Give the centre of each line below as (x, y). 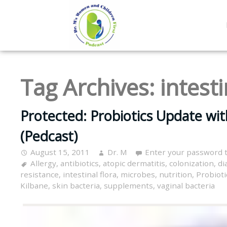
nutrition (176, 175)
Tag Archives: (90, 87)
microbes (138, 175)
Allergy (43, 163)
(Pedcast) (49, 136)
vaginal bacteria (186, 186)
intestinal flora (90, 175)
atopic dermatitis (134, 163)
